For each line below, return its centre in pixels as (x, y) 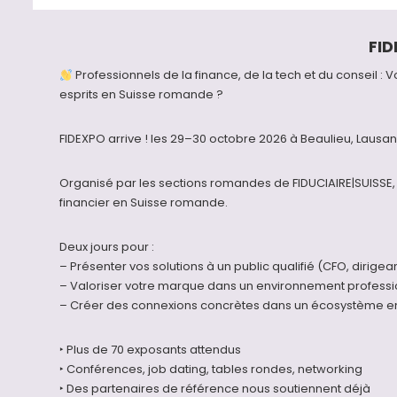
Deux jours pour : (107, 247)
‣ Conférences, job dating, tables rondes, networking (211, 370)
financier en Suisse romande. (144, 203)
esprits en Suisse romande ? (141, 95)
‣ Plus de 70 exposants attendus (150, 350)
